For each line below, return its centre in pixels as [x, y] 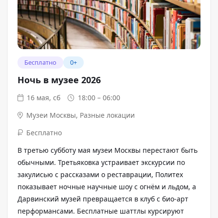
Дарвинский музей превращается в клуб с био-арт [103, 199]
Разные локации [108, 115]
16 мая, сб [44, 97]
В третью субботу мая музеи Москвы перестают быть [108, 150]
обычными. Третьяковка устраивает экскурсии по [101, 162]
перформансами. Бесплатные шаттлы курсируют [101, 211]
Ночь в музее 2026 [59, 80]
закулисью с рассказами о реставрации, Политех [100, 174]
